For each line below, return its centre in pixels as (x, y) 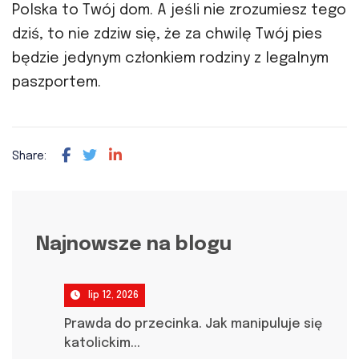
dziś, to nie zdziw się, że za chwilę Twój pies (167, 34)
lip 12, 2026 (114, 295)
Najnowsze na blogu (134, 244)
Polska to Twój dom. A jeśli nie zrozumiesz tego (179, 10)
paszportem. (56, 82)
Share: (29, 156)
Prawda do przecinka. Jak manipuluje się (194, 324)
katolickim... (103, 343)
